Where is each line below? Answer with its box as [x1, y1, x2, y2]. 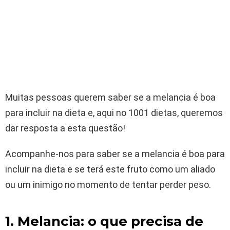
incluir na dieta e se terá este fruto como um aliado [5, 163, 215, 175]
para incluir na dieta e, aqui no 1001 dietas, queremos [5, 107, 223, 118]
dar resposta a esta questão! [5, 122, 125, 133]
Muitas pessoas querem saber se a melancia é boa [5, 91, 216, 103]
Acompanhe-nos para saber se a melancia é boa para [5, 148, 225, 159]
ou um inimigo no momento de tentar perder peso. [5, 179, 211, 190]
